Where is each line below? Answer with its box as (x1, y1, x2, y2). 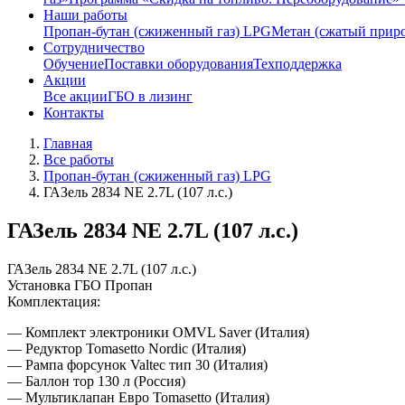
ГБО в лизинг (108, 89, 193, 104)
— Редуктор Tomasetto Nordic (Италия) (7, 340, 246, 356)
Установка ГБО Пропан (7, 277, 153, 293)
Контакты (43, 105, 104, 120)
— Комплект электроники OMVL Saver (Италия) (7, 324, 309, 340)
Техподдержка (253, 56, 342, 71)
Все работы (43, 152, 114, 167)
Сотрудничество (43, 40, 145, 55)
